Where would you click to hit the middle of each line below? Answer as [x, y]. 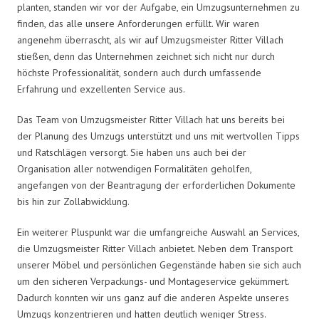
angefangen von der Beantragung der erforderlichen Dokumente [156, 185]
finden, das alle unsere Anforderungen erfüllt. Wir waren [138, 23]
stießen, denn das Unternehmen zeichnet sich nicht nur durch [146, 56]
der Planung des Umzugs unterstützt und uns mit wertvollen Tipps [158, 136]
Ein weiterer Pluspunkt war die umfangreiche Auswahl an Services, [158, 232]
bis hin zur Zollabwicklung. [73, 201]
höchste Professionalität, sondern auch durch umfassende [139, 72]
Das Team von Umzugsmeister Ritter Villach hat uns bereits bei [151, 119]
